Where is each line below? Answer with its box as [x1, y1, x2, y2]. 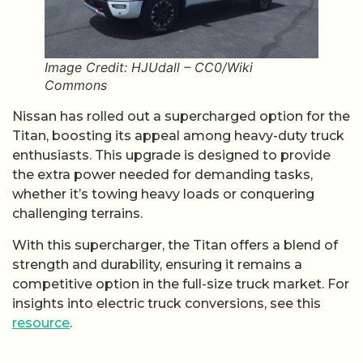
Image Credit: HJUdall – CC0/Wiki [45, 59, 253, 76]
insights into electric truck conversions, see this [12, 295, 321, 311]
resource [12, 314, 70, 331]
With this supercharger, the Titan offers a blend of [12, 237, 338, 253]
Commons [45, 77, 107, 94]
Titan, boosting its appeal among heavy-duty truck [12, 128, 344, 144]
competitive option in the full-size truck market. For [12, 275, 349, 292]
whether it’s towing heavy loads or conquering [12, 186, 314, 203]
